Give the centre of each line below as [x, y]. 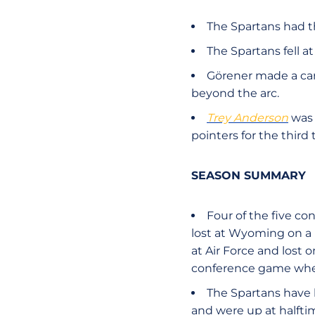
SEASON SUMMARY [249, 175]
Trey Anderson [247, 118]
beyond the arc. [237, 93]
